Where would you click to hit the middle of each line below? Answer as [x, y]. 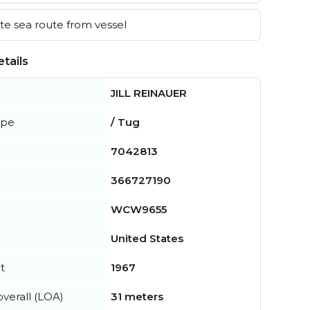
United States [147, 238]
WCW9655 [139, 209]
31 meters [137, 296]
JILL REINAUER [149, 93]
